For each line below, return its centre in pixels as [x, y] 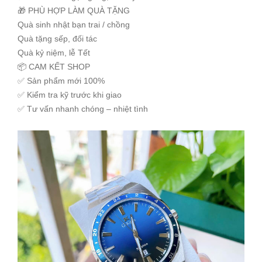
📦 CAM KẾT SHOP [54, 67]
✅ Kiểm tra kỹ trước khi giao [70, 95]
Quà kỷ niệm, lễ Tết [54, 53]
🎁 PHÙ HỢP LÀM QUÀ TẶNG [74, 11]
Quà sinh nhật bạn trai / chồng [74, 25]
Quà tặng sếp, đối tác [57, 39]
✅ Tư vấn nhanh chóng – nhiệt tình [83, 109]
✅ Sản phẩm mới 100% [61, 81]
